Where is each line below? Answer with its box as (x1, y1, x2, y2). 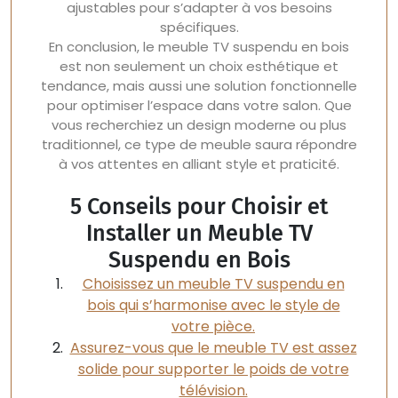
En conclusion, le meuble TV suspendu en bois (49, 37, 349, 56)
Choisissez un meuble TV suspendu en (82, 274, 345, 294)
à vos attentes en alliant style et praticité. (59, 155, 339, 173)
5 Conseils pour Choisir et (70, 193, 328, 220)
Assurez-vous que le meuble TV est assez (69, 338, 357, 358)
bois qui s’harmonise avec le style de (86, 295, 340, 315)
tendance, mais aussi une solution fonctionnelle (41, 76, 357, 95)
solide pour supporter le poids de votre (77, 359, 349, 379)
